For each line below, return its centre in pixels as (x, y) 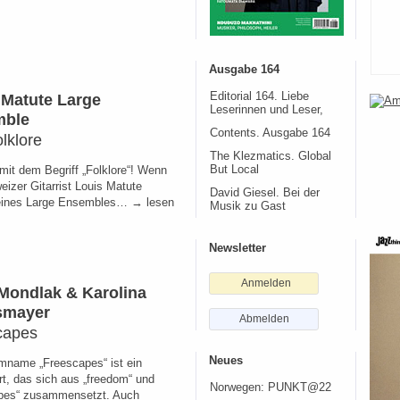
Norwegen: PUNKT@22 (271, 387)
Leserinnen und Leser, (267, 110)
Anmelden (266, 283)
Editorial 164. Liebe (259, 96)
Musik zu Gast (248, 206)
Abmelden (264, 319)
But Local (234, 170)
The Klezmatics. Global (271, 156)
